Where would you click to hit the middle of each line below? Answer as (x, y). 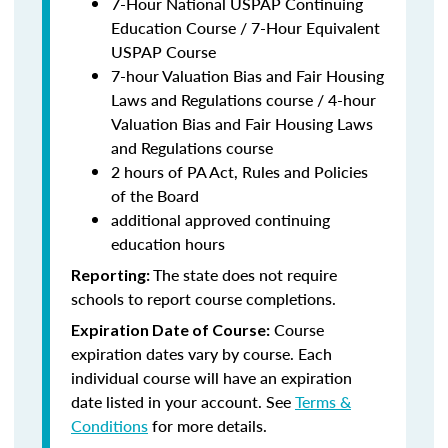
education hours (168, 243)
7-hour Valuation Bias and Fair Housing (247, 75)
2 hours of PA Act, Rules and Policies (239, 171)
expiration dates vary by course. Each (201, 353)
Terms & (323, 401)
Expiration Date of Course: (170, 329)
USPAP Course (163, 51)
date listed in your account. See (183, 401)
